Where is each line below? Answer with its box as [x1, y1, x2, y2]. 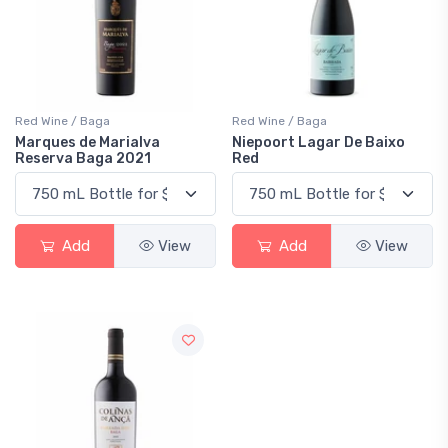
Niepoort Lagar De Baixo [232, 134, 405, 151]
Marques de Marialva [15, 134, 160, 151]
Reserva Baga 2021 [15, 150, 151, 167]
